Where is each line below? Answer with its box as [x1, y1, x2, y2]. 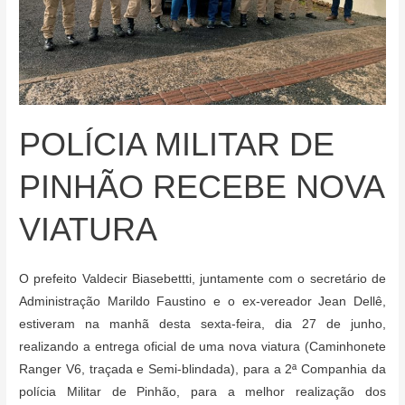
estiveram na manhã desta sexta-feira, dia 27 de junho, [19, 316, 386, 331]
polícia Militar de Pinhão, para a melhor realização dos [19, 384, 386, 399]
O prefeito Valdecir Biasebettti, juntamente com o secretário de [19, 271, 386, 286]
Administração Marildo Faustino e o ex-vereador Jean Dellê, [19, 294, 386, 308]
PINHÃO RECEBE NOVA [19, 168, 384, 206]
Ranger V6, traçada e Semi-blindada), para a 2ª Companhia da [19, 362, 386, 376]
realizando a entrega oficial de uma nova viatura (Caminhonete [19, 339, 386, 353]
